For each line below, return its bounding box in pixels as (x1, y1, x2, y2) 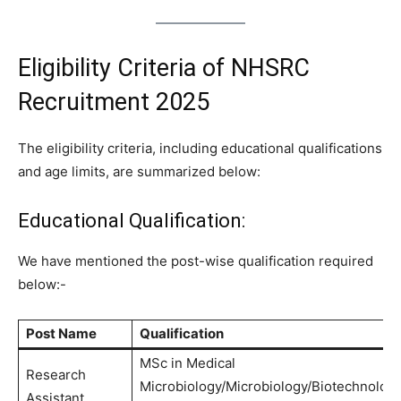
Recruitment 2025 (18, 87, 209, 116)
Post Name (26, 324, 97, 342)
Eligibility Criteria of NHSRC (18, 53, 310, 82)
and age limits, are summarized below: (18, 162, 260, 180)
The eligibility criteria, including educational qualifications (18, 139, 382, 157)
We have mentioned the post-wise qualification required (18, 252, 373, 269)
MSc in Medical (140, 354, 235, 371)
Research (26, 365, 86, 383)
